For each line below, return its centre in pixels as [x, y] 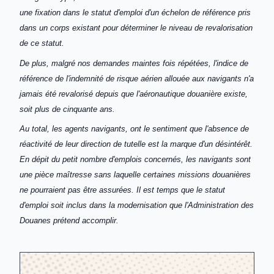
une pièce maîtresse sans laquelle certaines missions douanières [135, 175]
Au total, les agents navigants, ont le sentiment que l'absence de [134, 129]
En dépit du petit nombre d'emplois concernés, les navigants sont [135, 160]
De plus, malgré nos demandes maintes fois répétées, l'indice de [134, 63]
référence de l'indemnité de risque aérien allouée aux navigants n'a [137, 78]
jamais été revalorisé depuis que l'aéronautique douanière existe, [134, 94]
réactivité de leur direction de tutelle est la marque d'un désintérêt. [136, 144]
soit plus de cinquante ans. [67, 109]
